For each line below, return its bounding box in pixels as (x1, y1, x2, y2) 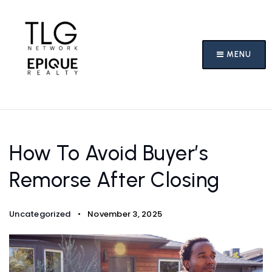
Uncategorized (9, 208, 71, 220)
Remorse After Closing (9, 168, 220, 192)
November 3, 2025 (85, 208, 162, 220)
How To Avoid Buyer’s (9, 141, 208, 166)
